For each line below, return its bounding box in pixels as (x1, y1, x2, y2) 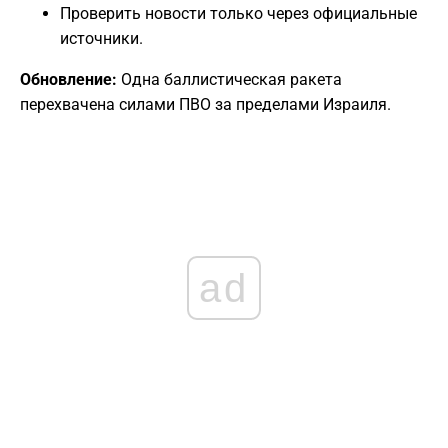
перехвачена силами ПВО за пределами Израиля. (20, 95, 391, 115)
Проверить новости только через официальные (60, 4, 417, 24)
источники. (60, 29, 143, 49)
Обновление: (20, 70, 117, 90)
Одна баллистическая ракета (117, 70, 342, 90)
